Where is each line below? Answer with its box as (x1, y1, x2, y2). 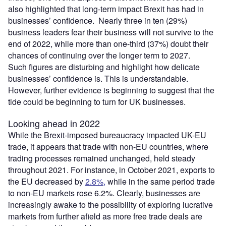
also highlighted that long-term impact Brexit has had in (8, 3, 204, 15)
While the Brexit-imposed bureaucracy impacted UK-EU (8, 129, 206, 141)
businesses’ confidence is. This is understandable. (8, 73, 188, 85)
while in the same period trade (105, 176, 215, 188)
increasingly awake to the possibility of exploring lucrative (8, 199, 213, 211)
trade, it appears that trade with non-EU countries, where (8, 141, 208, 153)
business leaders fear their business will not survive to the (8, 26, 213, 38)
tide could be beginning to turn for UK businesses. (8, 96, 186, 108)
